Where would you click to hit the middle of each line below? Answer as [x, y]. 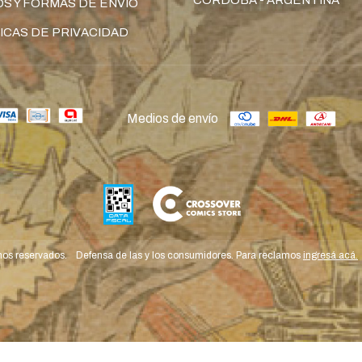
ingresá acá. [330, 255]
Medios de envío [172, 118]
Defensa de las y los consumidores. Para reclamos [188, 255]
